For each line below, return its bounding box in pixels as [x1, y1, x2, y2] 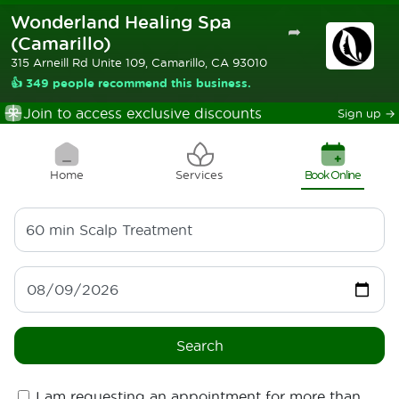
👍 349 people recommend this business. [11, 75, 251, 91]
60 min [26, 219, 75, 239]
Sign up [338, 105, 381, 120]
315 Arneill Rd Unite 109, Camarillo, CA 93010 [11, 55, 267, 69]
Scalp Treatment [79, 219, 192, 239]
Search [175, 335, 224, 354]
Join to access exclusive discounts [23, 103, 262, 122]
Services [175, 167, 224, 182]
